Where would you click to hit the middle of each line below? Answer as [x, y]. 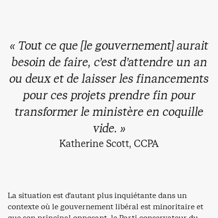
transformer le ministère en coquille [109, 112]
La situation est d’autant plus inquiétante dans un [97, 195]
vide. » [109, 128]
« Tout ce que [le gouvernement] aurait [109, 45]
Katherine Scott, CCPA [109, 144]
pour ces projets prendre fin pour [109, 95]
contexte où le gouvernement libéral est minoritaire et [106, 206]
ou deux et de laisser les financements [109, 79]
